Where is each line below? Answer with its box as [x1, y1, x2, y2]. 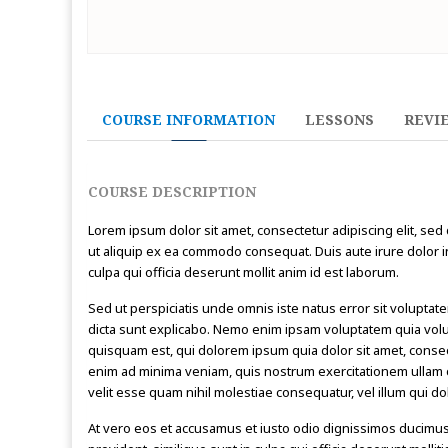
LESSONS [305, 110, 374, 129]
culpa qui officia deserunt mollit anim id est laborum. [88, 263, 399, 281]
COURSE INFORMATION [102, 110, 275, 129]
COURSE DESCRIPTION [88, 182, 256, 201]
